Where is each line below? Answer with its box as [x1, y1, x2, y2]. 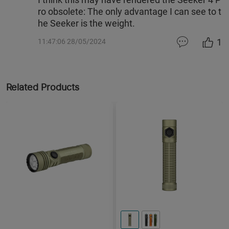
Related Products [6, 82, 79, 93]
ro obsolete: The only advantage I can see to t [38, 6, 222, 17]
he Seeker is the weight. [38, 18, 135, 29]
